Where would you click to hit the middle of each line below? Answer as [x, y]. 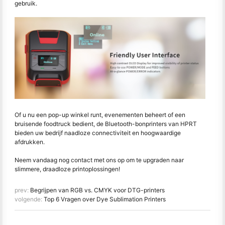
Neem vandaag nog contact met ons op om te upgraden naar [99, 160]
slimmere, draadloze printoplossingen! [67, 169]
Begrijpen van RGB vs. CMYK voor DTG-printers [97, 190]
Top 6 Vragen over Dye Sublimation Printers [105, 199]
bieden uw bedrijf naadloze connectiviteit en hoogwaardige [98, 133]
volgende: [29, 199]
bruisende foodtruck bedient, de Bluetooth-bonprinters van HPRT [106, 124]
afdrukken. [30, 142]
